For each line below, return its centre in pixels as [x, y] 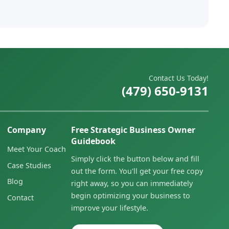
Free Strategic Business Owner [133, 130]
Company [26, 130]
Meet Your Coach [36, 149]
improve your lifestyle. [109, 208]
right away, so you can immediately [132, 184]
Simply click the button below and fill [135, 159]
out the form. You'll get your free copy [137, 171]
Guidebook [93, 141]
